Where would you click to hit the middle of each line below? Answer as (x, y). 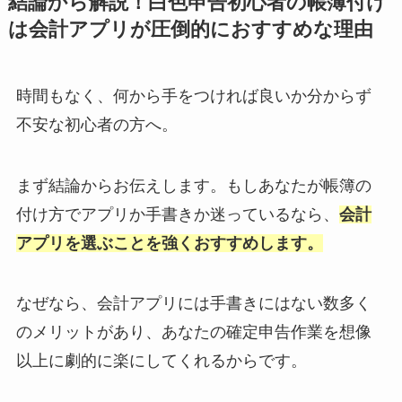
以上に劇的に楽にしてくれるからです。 (161, 361)
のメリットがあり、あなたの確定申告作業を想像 (193, 332)
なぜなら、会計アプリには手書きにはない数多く (193, 304)
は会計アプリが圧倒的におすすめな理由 (190, 29)
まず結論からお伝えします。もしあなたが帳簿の (193, 185)
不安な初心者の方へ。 (96, 124)
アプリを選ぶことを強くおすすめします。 (169, 243)
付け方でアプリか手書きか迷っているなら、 (177, 214)
